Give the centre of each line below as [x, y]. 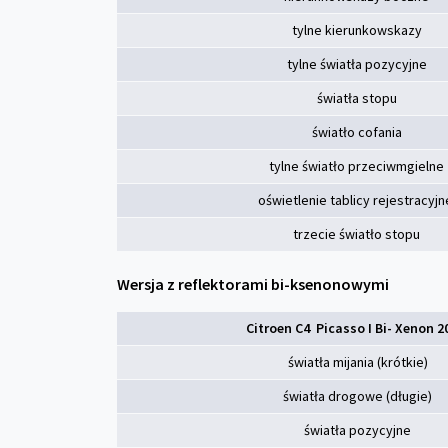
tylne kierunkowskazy [356, 30]
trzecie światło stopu [356, 234]
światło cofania [356, 132]
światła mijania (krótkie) [357, 362]
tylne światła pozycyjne [356, 64]
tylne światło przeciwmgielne [356, 166]
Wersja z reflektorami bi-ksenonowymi [254, 284]
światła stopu [356, 98]
